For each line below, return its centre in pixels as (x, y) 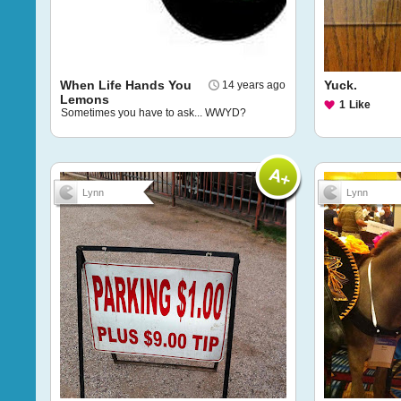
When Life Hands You (126, 85)
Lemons (85, 99)
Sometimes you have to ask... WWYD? (154, 113)
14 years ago (254, 85)
